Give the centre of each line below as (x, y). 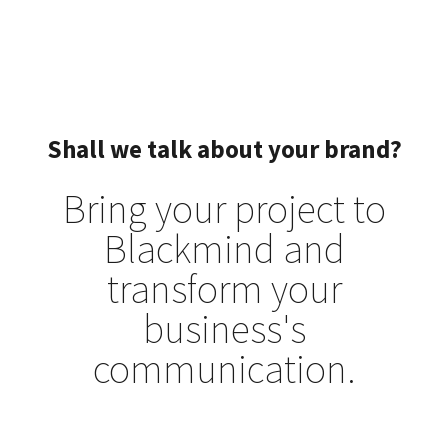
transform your (224, 289)
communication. (224, 369)
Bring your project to (224, 209)
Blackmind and (224, 249)
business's (224, 329)
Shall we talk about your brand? (224, 149)
